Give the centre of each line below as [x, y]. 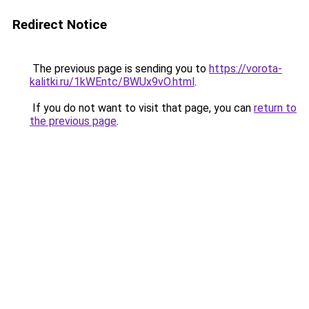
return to [275, 108]
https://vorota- [246, 69]
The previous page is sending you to [119, 69]
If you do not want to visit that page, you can [142, 108]
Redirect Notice [60, 24]
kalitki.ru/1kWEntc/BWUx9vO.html [112, 82]
